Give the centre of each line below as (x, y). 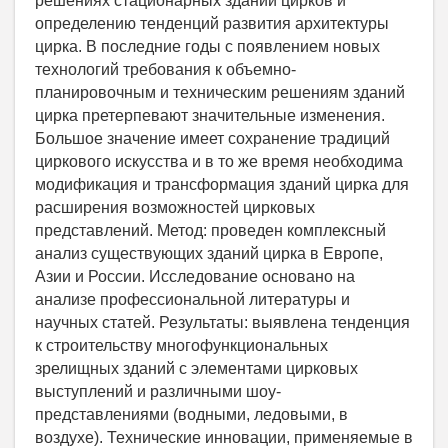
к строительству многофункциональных (181, 346)
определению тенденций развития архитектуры (212, 24)
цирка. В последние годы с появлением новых (207, 47)
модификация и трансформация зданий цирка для (222, 185)
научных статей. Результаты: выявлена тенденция (222, 323)
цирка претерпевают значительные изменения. (210, 116)
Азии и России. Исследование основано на (195, 277)
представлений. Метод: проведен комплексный (210, 231)
